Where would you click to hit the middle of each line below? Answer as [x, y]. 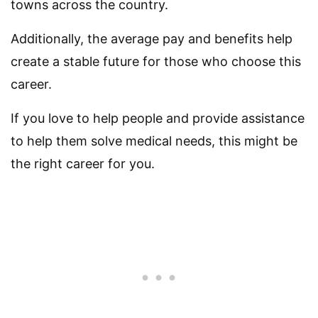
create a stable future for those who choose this [156, 61]
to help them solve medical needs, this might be [154, 141]
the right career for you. [83, 163]
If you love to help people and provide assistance [158, 118]
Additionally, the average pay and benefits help [152, 38]
